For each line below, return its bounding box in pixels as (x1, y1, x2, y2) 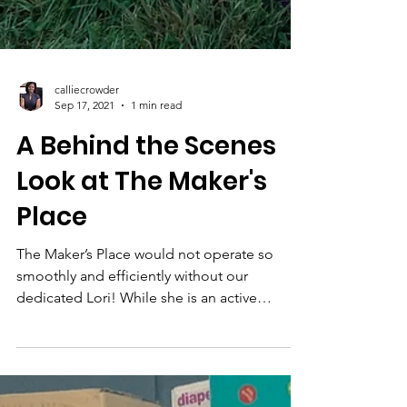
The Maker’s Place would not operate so (16, 300, 273, 317)
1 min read (131, 153, 182, 166)
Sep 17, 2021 (55, 153, 114, 166)
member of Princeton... (16, 365, 165, 382)
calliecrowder (55, 137, 119, 151)
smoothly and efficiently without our (16, 322, 248, 339)
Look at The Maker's (16, 218, 267, 253)
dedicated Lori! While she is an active (16, 343, 257, 361)
